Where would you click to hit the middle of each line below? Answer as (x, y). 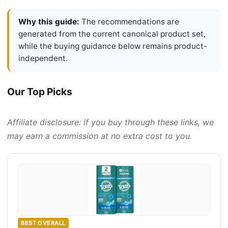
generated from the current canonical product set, (112, 34)
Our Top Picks (40, 91)
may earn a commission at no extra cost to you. (99, 136)
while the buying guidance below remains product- (113, 46)
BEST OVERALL (43, 223)
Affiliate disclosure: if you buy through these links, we (110, 122)
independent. (43, 58)
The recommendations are (129, 21)
